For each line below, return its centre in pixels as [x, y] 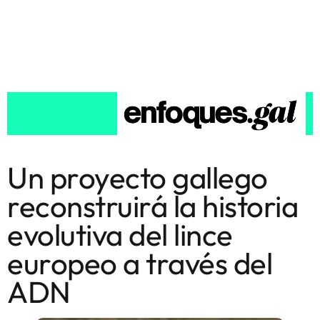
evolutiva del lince [120, 234]
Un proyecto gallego [137, 177]
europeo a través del [140, 263]
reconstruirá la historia [152, 206]
